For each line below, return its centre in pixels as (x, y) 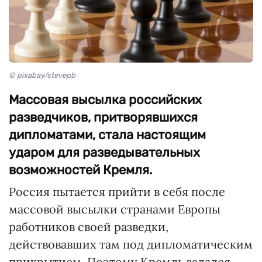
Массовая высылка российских (105, 100)
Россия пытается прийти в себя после (117, 192)
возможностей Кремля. (81, 170)
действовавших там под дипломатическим (131, 244)
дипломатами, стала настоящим (107, 135)
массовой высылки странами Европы (115, 209)
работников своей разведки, (89, 227)
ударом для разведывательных (104, 153)
